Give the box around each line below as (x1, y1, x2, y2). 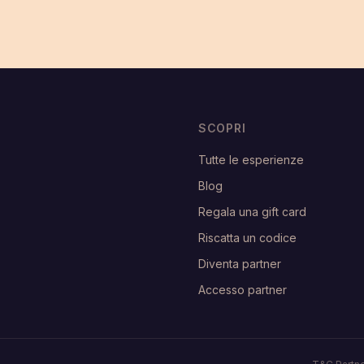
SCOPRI (198, 121, 246, 135)
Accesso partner (198, 283, 287, 297)
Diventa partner (198, 257, 281, 271)
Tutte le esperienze (198, 153, 304, 167)
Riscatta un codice (198, 231, 297, 245)
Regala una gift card (198, 205, 306, 219)
